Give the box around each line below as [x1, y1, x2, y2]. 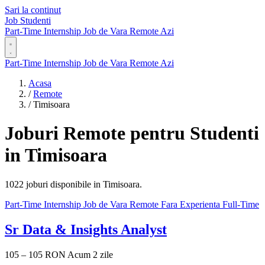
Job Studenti [5, 15, 51, 25]
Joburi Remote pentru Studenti [5, 122, 259, 144]
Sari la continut [5, 5, 61, 15]
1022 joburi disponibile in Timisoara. [5, 179, 142, 189]
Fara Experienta [161, 199, 222, 209]
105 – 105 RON [5, 249, 66, 260]
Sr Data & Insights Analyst [5, 221, 167, 237]
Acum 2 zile [67, 249, 113, 260]
